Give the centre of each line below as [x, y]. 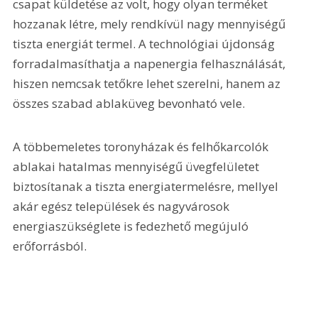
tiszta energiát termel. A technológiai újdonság [146, 43]
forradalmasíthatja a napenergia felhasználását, [151, 63]
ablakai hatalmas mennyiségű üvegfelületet [138, 167]
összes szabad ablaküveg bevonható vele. [129, 103]
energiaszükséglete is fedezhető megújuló [132, 226]
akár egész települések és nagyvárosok [123, 207]
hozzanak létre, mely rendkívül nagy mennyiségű [151, 23]
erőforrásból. [50, 246]
